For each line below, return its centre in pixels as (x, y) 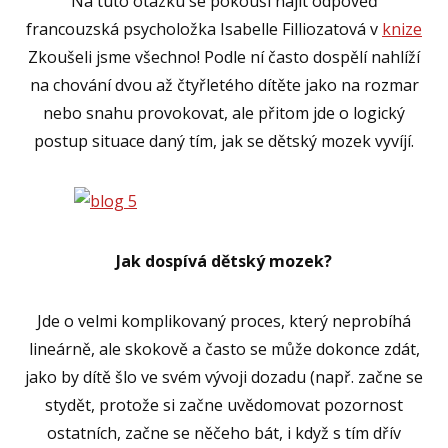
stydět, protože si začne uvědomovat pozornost (224, 404)
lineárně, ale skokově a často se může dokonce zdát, (224, 348)
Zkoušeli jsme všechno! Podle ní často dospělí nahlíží (224, 56)
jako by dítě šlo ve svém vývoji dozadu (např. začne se (224, 376)
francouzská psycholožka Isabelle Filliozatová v (204, 28)
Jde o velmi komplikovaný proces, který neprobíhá (224, 320)
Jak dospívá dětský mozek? (224, 260)
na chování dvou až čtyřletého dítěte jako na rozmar (224, 84)
